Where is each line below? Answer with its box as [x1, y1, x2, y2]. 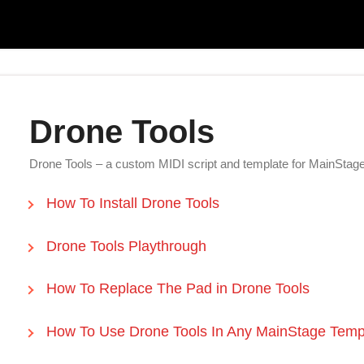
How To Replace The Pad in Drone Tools [45, 280, 310, 297]
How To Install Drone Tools [45, 195, 219, 212]
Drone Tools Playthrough [45, 237, 206, 254]
